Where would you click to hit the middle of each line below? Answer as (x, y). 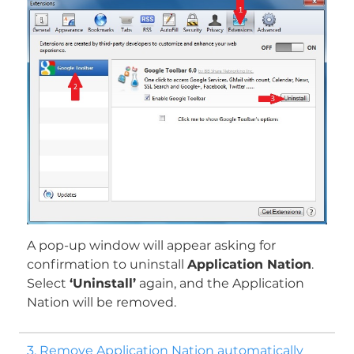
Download (143, 189)
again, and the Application (220, 284)
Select (48, 284)
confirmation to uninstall (107, 265)
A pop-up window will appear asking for (151, 246)
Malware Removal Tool (177, 199)
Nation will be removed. (101, 303)
